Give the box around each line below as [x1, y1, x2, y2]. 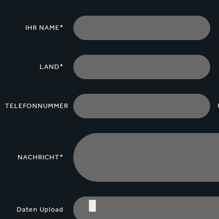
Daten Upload [16, 205, 64, 214]
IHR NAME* [25, 23, 64, 32]
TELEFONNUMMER [4, 102, 68, 110]
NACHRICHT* [17, 153, 64, 162]
